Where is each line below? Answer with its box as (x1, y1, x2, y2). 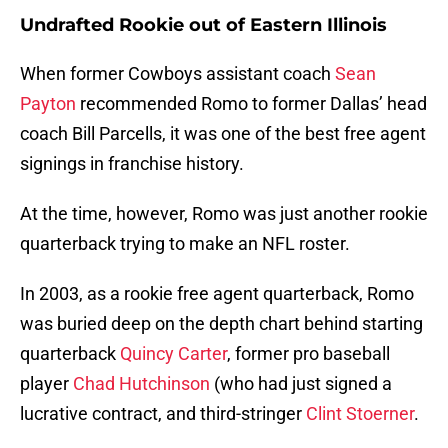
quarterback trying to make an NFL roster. (20, 233, 350, 255)
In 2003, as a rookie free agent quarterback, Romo (20, 283, 414, 305)
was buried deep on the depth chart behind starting (20, 313, 423, 335)
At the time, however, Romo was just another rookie (20, 203, 428, 225)
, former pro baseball (227, 343, 390, 365)
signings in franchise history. (20, 153, 244, 175)
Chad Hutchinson (73, 373, 210, 395)
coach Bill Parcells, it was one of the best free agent (20, 123, 426, 145)
